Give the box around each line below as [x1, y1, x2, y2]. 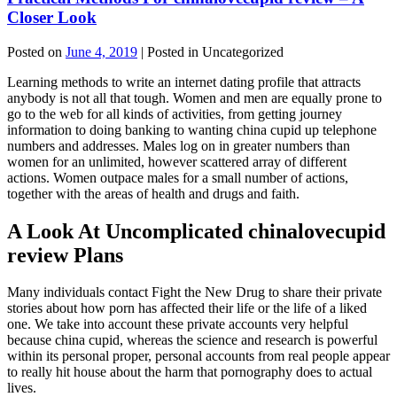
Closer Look [7, 7, 97, 27]
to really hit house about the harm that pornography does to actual [7, 364, 372, 380]
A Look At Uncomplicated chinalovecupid [7, 219, 385, 243]
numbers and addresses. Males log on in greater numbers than [7, 137, 350, 153]
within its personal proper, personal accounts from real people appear [7, 348, 390, 364]
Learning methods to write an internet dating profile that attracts [7, 74, 361, 90]
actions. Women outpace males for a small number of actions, [7, 169, 348, 185]
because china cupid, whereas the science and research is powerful [7, 332, 378, 348]
